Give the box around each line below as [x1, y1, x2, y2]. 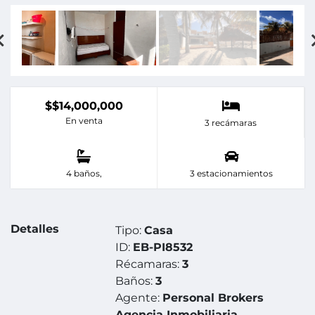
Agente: [115, 291, 163, 305]
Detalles [11, 222, 59, 236]
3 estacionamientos [189, 168, 273, 179]
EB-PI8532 [133, 240, 193, 255]
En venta [65, 115, 103, 127]
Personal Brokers [162, 291, 264, 305]
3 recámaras [205, 117, 257, 129]
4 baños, [65, 168, 102, 179]
